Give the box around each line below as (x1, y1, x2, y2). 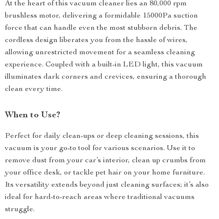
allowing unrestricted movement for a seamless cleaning (5, 49, 195, 57)
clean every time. (5, 86, 63, 93)
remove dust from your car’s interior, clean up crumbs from (5, 157, 206, 165)
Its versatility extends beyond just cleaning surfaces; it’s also (5, 181, 209, 189)
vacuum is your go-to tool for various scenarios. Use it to (5, 145, 195, 153)
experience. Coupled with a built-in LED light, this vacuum (5, 61, 203, 69)
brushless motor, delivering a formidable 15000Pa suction (5, 12, 198, 20)
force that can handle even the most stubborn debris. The (5, 24, 197, 32)
